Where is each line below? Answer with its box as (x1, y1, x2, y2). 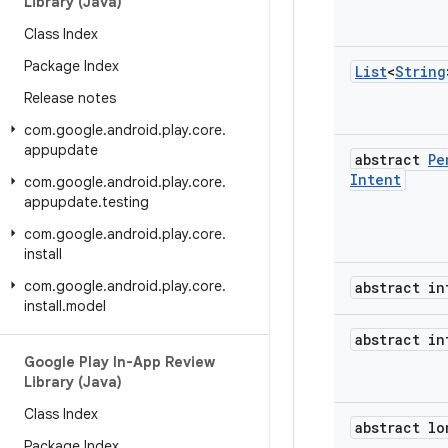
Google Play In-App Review (24, 353, 215, 371)
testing (102, 193, 149, 211)
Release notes (24, 89, 116, 107)
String (395, 62, 446, 81)
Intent (350, 170, 401, 189)
